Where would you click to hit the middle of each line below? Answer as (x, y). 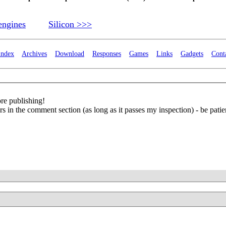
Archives (34, 54)
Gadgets (192, 54)
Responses (107, 54)
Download (70, 54)
